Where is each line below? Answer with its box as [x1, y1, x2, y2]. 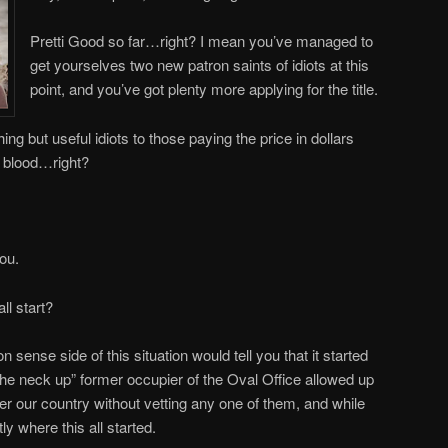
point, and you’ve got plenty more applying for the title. [30, 78, 378, 100]
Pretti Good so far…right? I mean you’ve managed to [30, 30, 373, 52]
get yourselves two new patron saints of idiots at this [30, 54, 369, 76]
